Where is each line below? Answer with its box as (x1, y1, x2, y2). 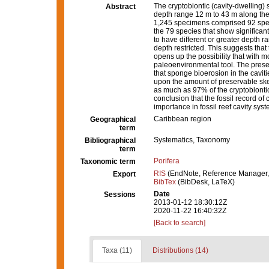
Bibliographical (85, 136, 136, 145)
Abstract (106, 2, 136, 11)
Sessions (104, 190, 136, 199)
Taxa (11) (101, 246, 132, 255)
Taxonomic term (80, 157, 136, 166)
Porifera (154, 157, 180, 165)
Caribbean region (154, 115, 211, 123)
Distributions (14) (152, 246, 208, 255)
